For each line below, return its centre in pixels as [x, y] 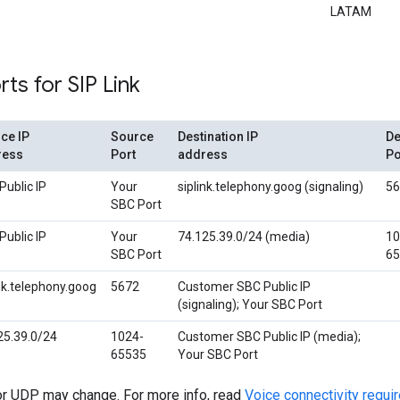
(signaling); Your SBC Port [250, 305]
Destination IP [218, 137]
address [203, 155]
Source [132, 137]
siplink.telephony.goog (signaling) [271, 187]
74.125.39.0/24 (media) [244, 237]
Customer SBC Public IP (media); [269, 337]
